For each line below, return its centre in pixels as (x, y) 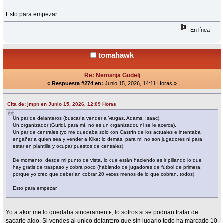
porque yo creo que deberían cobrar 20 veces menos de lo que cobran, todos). (105, 174)
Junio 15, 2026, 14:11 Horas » (140, 83)
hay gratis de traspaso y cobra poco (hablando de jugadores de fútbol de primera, (108, 167)
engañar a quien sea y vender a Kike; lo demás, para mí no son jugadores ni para (108, 139)
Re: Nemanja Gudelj (112, 75)
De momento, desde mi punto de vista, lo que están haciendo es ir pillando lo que (108, 160)
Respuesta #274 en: (77, 83)
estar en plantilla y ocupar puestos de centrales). (69, 146)
